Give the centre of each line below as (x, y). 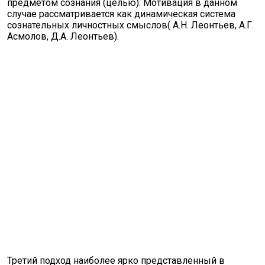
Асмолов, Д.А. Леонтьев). (63, 36)
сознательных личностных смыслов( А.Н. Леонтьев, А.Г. (130, 25)
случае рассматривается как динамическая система (121, 14)
